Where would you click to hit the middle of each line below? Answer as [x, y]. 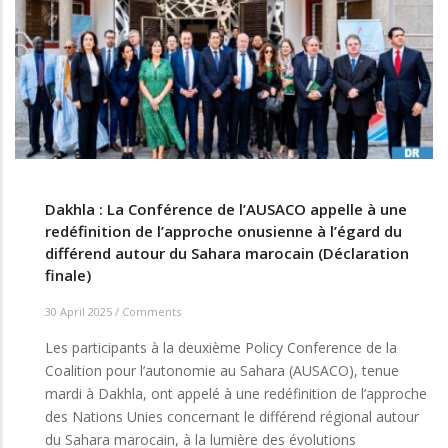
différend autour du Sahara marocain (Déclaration [227, 253]
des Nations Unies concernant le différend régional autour [232, 416]
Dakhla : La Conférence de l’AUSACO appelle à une [226, 209]
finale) [68, 275]
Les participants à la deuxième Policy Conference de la [221, 347]
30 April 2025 [80, 311]
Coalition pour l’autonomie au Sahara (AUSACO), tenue [222, 370]
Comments [151, 311]
